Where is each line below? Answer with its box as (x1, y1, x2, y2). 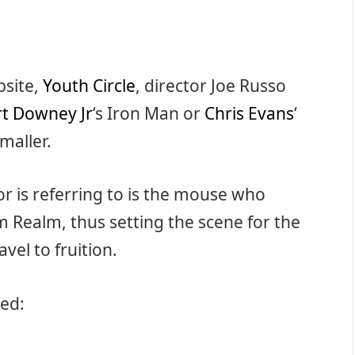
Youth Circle (43, 74, 136, 97)
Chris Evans (204, 101, 294, 124)
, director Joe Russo (136, 74, 286, 97)
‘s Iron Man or (93, 101, 204, 124)
